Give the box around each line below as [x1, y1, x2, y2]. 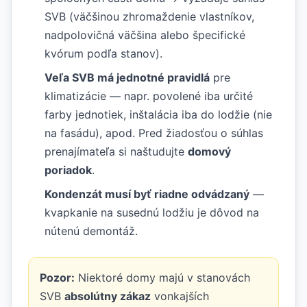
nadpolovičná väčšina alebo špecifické [45, 27, 245, 42]
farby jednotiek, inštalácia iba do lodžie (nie [45, 107, 272, 121]
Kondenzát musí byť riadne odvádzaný [45, 186, 249, 201]
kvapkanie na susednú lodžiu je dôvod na [45, 205, 259, 219]
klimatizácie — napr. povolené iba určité [45, 88, 253, 103]
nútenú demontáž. [45, 223, 138, 238]
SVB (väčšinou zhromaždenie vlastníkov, [45, 9, 254, 23]
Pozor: [40, 270, 75, 284]
